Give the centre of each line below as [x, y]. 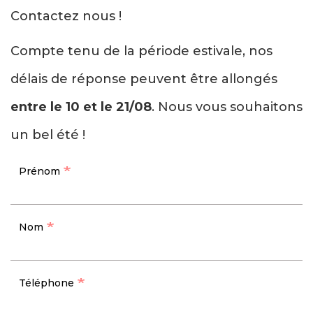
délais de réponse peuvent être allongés [144, 79]
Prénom [39, 172]
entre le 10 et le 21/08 [81, 107]
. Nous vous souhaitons [227, 107]
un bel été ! [48, 135]
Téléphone [46, 283]
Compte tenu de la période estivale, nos [141, 51]
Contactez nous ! [66, 16]
